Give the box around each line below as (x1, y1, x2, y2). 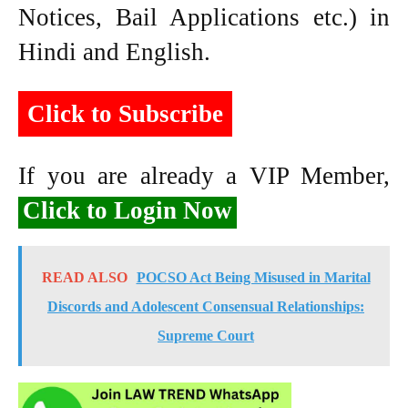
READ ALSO (41, 269, 127, 285)
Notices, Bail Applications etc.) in (18, 3, 390, 31)
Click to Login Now (23, 196, 232, 224)
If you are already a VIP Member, (18, 161, 390, 189)
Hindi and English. (18, 37, 210, 66)
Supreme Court (158, 327, 254, 343)
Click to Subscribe (27, 99, 223, 127)
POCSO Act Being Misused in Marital (136, 269, 371, 285)
